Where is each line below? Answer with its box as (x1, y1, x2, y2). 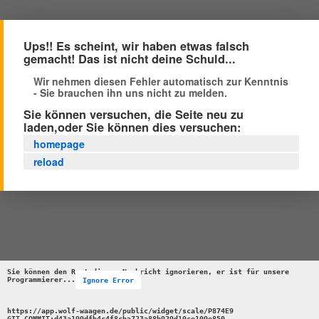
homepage (33, 136, 85, 151)
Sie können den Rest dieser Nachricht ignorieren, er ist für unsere (7, 268, 289, 276)
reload (33, 154, 64, 169)
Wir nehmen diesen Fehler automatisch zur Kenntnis (33, 74, 288, 88)
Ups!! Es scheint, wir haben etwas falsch (23, 38, 249, 54)
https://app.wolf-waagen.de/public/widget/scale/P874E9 (7, 307, 238, 315)
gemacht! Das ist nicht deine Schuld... (23, 51, 236, 67)
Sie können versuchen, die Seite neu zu (23, 106, 244, 122)
